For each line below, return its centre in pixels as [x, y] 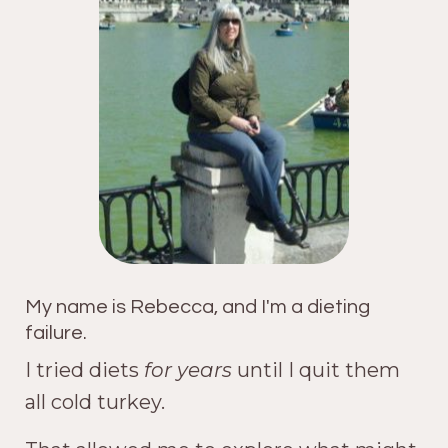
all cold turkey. [95, 402]
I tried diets [84, 370]
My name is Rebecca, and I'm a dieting [197, 307]
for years [188, 370]
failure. [56, 333]
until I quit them [316, 370]
